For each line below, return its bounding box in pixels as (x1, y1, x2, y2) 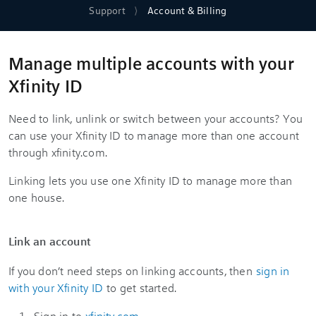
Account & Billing (147, 3, 227, 17)
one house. (8, 189, 68, 205)
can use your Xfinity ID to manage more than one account (8, 127, 300, 142)
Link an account (8, 233, 91, 248)
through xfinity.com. (8, 144, 107, 159)
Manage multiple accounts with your (8, 51, 294, 74)
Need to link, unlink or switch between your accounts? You (8, 110, 303, 126)
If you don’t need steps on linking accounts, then (8, 262, 255, 278)
